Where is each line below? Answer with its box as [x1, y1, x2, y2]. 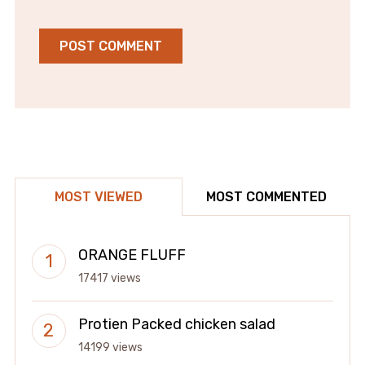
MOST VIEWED [54, 189, 143, 205]
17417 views [77, 271, 141, 286]
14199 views [77, 341, 143, 355]
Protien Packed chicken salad [77, 315, 275, 334]
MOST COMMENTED [206, 189, 328, 205]
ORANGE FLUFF [77, 246, 186, 265]
